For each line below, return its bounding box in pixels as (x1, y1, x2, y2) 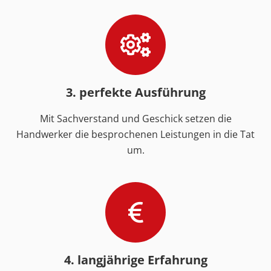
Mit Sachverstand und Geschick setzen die (39, 112, 232, 126)
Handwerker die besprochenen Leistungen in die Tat (16, 128, 255, 142)
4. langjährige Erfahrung (64, 252, 207, 269)
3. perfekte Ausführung (65, 84, 206, 101)
